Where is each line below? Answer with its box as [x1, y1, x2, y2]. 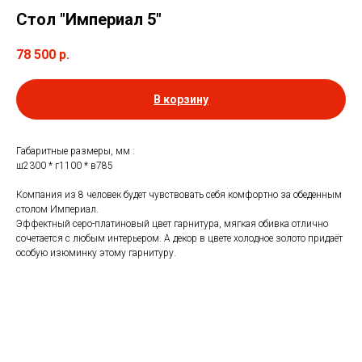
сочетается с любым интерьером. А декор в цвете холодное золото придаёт [16, 233, 343, 245]
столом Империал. [16, 204, 99, 216]
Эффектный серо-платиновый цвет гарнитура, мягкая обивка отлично [16, 218, 328, 230]
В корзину [154, 93, 208, 107]
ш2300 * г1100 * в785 [16, 160, 113, 172]
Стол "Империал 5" [16, 10, 162, 29]
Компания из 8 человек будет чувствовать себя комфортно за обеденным [16, 189, 342, 201]
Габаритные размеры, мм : [16, 145, 135, 158]
